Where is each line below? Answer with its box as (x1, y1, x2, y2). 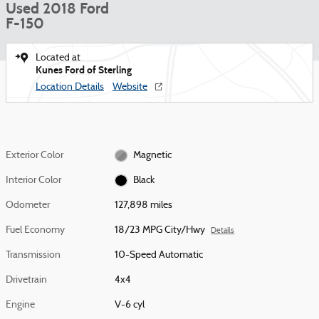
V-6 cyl (115, 300, 145, 310)
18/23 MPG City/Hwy (115, 225, 206, 236)
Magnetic (132, 150, 172, 161)
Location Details (36, 82, 104, 93)
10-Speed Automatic (115, 250, 204, 261)
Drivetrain (6, 275, 47, 286)
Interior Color (6, 175, 61, 186)
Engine (6, 300, 35, 310)
